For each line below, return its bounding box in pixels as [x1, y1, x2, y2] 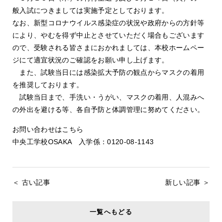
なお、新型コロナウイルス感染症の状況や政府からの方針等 [12, 19, 205, 27]
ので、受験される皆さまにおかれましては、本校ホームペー [12, 44, 205, 52]
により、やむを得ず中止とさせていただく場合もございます [12, 31, 205, 39]
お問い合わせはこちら [12, 125, 84, 133]
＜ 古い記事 [12, 178, 51, 186]
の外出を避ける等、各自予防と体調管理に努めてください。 [12, 106, 205, 113]
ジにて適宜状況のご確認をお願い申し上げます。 [12, 56, 169, 64]
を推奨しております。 [12, 81, 84, 89]
